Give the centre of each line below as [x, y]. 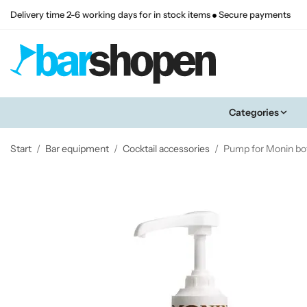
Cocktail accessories [166, 148]
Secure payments [254, 15]
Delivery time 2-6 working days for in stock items [111, 15]
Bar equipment [77, 148]
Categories [254, 112]
